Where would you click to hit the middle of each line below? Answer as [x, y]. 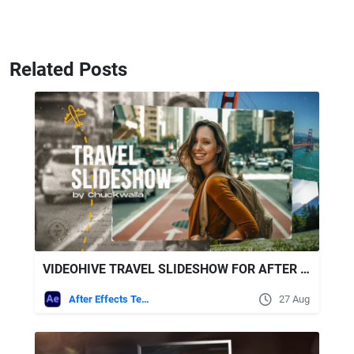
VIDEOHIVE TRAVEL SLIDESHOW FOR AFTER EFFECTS [305, 269]
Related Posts [68, 69]
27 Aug [294, 299]
